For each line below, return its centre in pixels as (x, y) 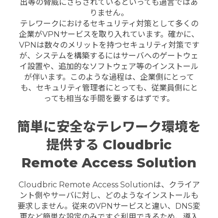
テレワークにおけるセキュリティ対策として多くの (109, 24)
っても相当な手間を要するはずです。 (109, 99)
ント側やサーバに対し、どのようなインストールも (109, 195)
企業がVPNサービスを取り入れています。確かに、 (109, 35)
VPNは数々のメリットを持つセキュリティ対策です (109, 45)
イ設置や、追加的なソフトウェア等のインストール (109, 67)
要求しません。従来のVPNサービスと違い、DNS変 (109, 206)
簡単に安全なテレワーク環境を (109, 127)
